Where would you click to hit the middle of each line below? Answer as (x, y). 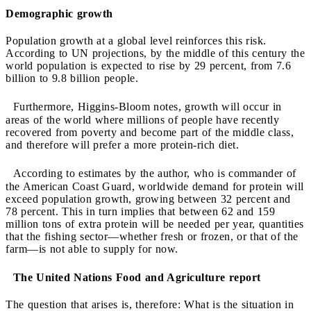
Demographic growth (63, 13)
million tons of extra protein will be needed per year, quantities (155, 224)
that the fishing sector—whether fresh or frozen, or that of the (152, 236)
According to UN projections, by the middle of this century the (155, 53)
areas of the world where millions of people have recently (142, 119)
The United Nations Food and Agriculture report (140, 277)
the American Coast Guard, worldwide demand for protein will (155, 186)
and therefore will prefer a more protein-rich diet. (122, 144)
